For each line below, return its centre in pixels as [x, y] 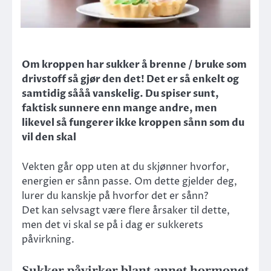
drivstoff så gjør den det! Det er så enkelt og [130, 80]
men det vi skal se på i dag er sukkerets [113, 225]
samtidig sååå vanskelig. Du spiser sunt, [120, 94]
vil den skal [49, 138]
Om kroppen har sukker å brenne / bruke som [134, 65]
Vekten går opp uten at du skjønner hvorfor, [126, 167]
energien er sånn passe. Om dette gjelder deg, [129, 181]
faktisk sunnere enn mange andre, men [119, 109]
